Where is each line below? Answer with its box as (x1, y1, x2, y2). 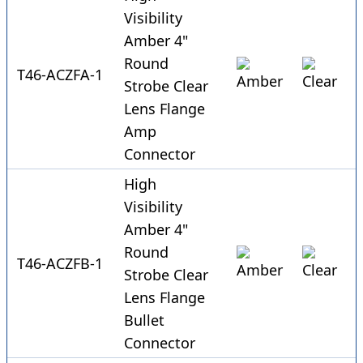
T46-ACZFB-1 (17, 254, 103, 274)
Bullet (124, 310, 164, 331)
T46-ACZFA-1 (17, 65, 103, 85)
